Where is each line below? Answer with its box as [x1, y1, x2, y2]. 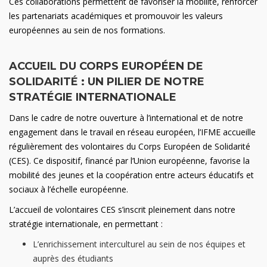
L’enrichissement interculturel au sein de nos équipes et [33, 238, 246, 250]
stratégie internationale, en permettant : [9, 218, 163, 229]
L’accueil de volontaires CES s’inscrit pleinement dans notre [9, 204, 235, 215]
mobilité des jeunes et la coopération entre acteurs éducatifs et [9, 169, 254, 181]
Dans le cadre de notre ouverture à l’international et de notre [9, 112, 243, 123]
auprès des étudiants [33, 253, 113, 264]
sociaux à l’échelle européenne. [9, 184, 128, 195]
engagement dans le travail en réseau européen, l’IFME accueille [9, 126, 256, 138]
